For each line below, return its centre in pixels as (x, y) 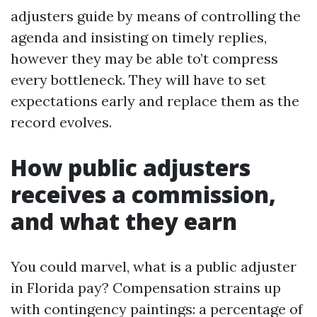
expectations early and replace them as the (155, 101)
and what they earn (124, 221)
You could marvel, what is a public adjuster (154, 266)
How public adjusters (131, 167)
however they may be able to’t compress (144, 58)
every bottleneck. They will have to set (138, 80)
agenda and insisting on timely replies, (139, 37)
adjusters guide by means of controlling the (156, 16)
